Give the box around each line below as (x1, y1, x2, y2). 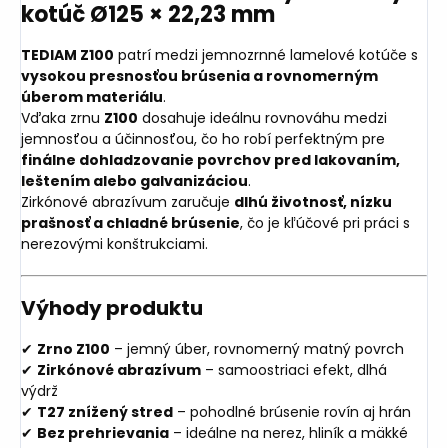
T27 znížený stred (37, 401, 173, 422)
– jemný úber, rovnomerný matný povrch (110, 338, 404, 359)
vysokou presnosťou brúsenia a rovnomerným (21, 65, 378, 86)
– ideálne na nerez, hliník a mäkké (169, 422, 408, 443)
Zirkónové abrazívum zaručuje (21, 191, 234, 212)
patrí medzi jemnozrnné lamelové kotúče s (114, 44, 418, 65)
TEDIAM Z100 (21, 44, 114, 65)
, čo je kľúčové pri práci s (240, 212, 410, 233)
